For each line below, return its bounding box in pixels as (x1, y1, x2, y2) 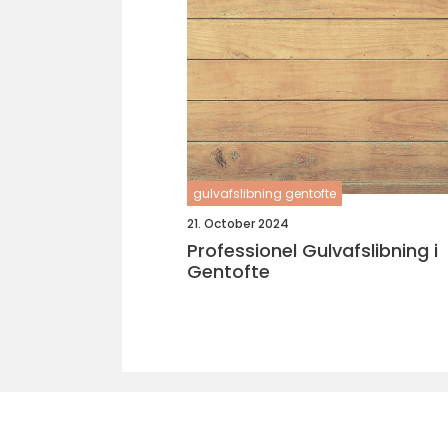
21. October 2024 (187, 215, 289, 232)
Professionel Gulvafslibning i (187, 238, 438, 263)
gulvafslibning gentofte (193, 185, 336, 202)
